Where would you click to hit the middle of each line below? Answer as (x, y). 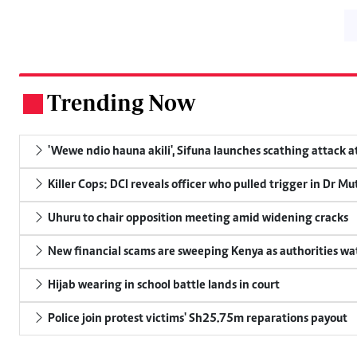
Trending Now (121, 102)
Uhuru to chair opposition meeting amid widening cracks (197, 218)
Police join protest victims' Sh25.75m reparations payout (196, 318)
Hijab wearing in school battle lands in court (163, 285)
